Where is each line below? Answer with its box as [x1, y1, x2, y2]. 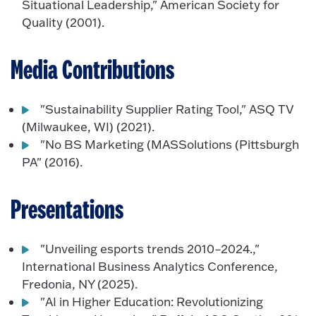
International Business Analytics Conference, [22, 258, 279, 274]
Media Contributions [11, 57, 174, 85]
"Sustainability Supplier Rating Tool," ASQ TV [40, 101, 294, 116]
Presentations [11, 196, 123, 225]
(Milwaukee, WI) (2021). [22, 119, 155, 134]
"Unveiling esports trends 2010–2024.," [40, 241, 260, 256]
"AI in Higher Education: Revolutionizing [40, 293, 264, 309]
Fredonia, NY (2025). [22, 276, 138, 291]
